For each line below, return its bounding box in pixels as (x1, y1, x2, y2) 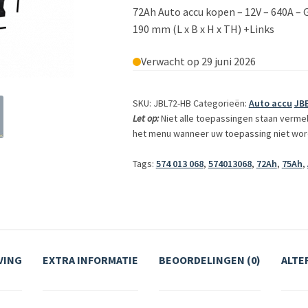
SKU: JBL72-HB (132, 97, 191, 110)
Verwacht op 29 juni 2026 (140, 54, 256, 69)
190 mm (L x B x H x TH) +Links (132, 21, 274, 36)
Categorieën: (190, 97, 249, 110)
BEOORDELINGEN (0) (159, 253, 261, 267)
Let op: (132, 112, 161, 125)
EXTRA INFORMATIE (43, 253, 138, 267)
